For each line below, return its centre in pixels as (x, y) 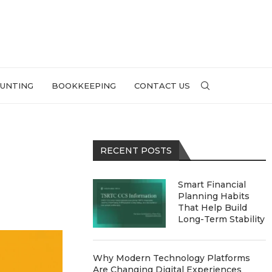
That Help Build (213, 208)
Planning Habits (214, 196)
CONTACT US (162, 86)
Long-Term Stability (222, 219)
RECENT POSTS (136, 151)
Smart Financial (212, 185)
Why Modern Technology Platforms (172, 258)
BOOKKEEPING (84, 86)
